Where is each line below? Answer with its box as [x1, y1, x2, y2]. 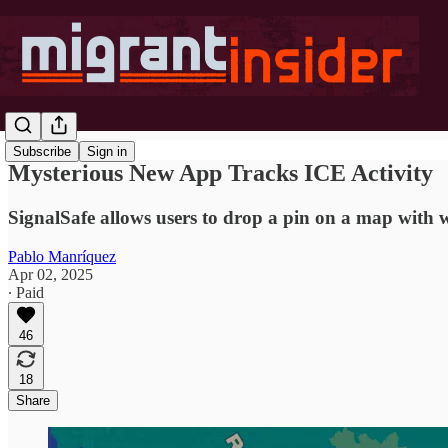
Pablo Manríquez [8, 247, 116, 265]
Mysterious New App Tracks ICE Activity [8, 159, 433, 186]
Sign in [87, 144, 127, 160]
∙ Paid [8, 283, 44, 301]
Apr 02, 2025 [8, 265, 93, 283]
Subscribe [13, 144, 71, 160]
